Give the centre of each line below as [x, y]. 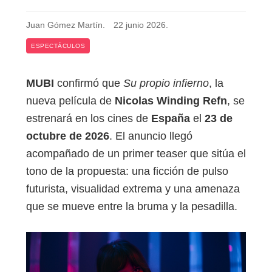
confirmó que [89, 83]
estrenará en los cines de [89, 119]
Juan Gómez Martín [64, 25]
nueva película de [70, 101]
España [171, 119]
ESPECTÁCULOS [58, 46]
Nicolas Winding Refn [171, 101]
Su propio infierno [166, 83]
